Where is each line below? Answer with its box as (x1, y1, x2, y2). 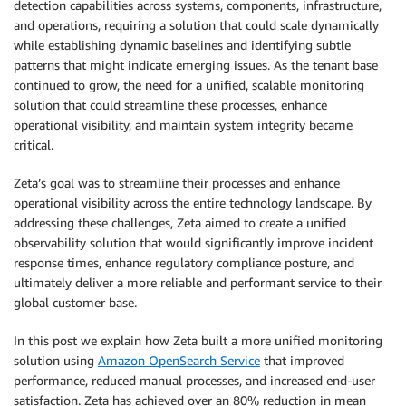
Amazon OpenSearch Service (98, 353, 260, 368)
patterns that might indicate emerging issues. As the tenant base (14, 57, 378, 72)
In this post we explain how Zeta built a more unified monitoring (14, 333, 382, 348)
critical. (14, 137, 53, 152)
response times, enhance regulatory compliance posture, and (14, 255, 354, 270)
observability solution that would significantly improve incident (14, 235, 373, 250)
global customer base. (14, 295, 137, 310)
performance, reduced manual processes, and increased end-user (14, 372, 375, 388)
